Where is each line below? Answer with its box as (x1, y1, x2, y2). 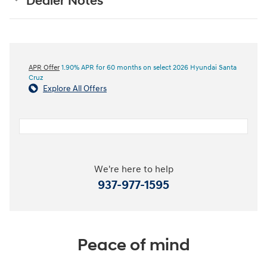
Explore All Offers (43, 83, 107, 94)
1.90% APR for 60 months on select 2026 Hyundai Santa (60, 63, 237, 72)
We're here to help (94, 163, 173, 175)
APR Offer (29, 63, 60, 72)
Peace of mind (77, 234, 190, 256)
